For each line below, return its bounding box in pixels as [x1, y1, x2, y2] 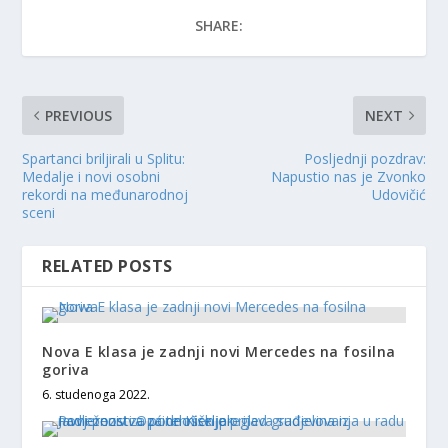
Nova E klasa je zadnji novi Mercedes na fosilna [42, 342, 396, 362]
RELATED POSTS [42, 255, 173, 278]
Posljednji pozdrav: [303, 149, 426, 169]
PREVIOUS [45, 106, 113, 126]
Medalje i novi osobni [22, 167, 161, 187]
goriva [42, 360, 90, 380]
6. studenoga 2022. [42, 386, 151, 404]
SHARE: [195, 16, 243, 36]
